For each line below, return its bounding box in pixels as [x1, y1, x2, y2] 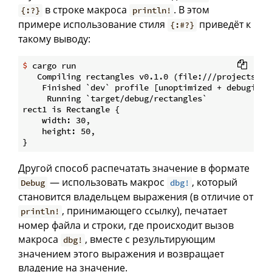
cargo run [27, 60, 76, 72]
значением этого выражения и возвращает [18, 247, 224, 261]
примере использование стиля [18, 18, 168, 32]
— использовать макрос [47, 175, 168, 189]
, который [191, 175, 237, 189]
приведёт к [197, 18, 251, 32]
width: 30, [22, 115, 90, 126]
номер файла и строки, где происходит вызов [18, 219, 234, 233]
